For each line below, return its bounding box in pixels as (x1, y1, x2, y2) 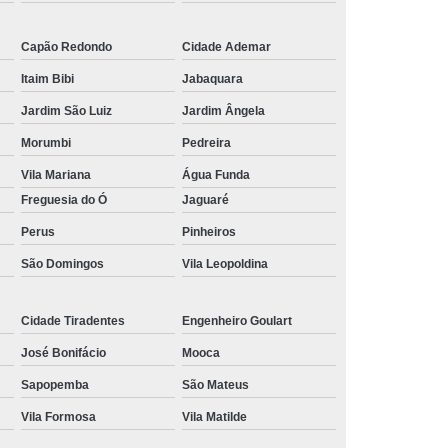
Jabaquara (182, 71, 243, 86)
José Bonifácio (21, 345, 106, 360)
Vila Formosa (21, 409, 96, 424)
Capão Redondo (21, 39, 112, 54)
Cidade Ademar (182, 39, 271, 54)
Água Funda (182, 167, 250, 182)
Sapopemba (21, 377, 89, 392)
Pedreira (182, 135, 231, 150)
